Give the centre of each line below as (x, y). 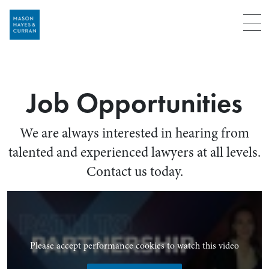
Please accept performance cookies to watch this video (134, 246)
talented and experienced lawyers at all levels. (134, 153)
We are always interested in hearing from (134, 133)
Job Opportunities (134, 102)
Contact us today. (134, 172)
